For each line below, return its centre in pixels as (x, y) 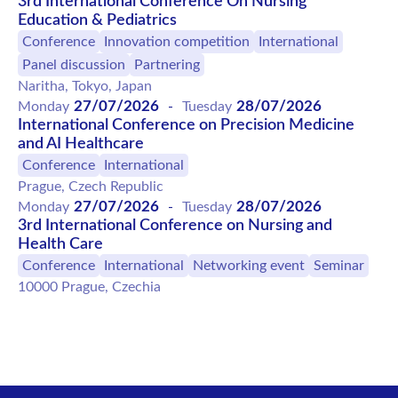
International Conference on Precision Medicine (186, 125)
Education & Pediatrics (97, 20)
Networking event (249, 265)
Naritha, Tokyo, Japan (85, 86)
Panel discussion (74, 64)
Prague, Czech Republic (91, 186)
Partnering (167, 64)
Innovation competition (177, 41)
